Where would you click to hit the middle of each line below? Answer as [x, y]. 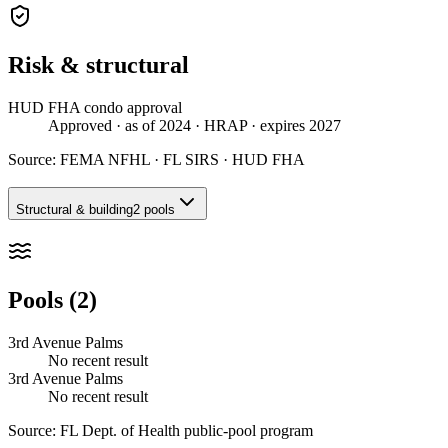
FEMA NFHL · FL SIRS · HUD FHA [182, 159]
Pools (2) [52, 299]
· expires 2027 [294, 125]
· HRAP [219, 125]
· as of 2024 [151, 125]
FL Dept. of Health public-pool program [186, 430]
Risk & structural [98, 64]
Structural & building [74, 210]
